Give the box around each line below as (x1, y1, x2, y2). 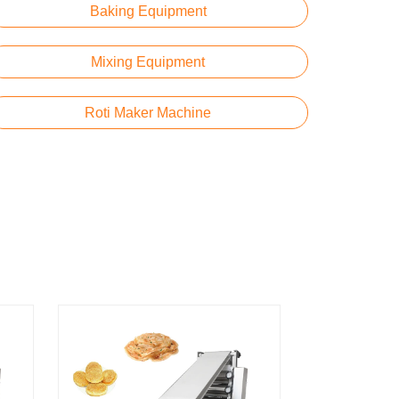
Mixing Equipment (91, 54, 205, 69)
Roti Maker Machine (85, 105, 211, 120)
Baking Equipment (89, 4, 207, 19)
